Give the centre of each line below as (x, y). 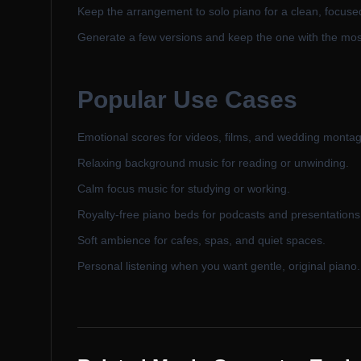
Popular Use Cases (187, 100)
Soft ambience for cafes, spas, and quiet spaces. (201, 240)
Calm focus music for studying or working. (184, 189)
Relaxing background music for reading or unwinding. (213, 163)
